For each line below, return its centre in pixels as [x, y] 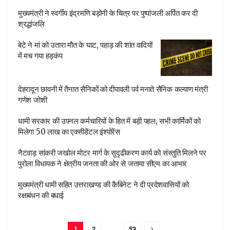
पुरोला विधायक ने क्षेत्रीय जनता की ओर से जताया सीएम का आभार [102, 164]
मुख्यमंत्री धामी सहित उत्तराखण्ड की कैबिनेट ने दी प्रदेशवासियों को [103, 185]
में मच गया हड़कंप [40, 55]
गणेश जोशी [33, 100]
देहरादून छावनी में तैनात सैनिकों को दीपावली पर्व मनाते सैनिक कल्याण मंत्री [113, 89]
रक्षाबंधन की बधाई [41, 195]
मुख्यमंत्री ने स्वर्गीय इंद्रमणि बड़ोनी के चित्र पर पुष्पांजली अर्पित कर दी [108, 13]
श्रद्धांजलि [31, 24]
